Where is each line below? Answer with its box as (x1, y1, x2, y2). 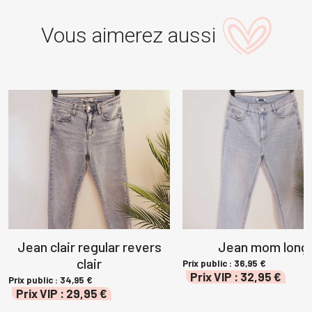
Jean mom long (218, 237, 309, 255)
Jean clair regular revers (17, 237, 162, 255)
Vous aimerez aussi (40, 23, 216, 48)
